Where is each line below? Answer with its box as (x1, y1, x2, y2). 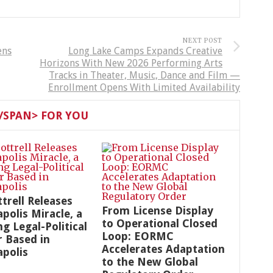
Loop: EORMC (102, 230, 174, 243)
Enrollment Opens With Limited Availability (48, 82, 240, 93)
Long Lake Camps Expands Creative (68, 45, 222, 57)
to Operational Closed (102, 217, 218, 230)
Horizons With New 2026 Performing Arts (40, 57, 222, 69)
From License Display (102, 204, 213, 217)
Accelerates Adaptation (102, 243, 225, 255)
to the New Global (102, 255, 198, 268)
